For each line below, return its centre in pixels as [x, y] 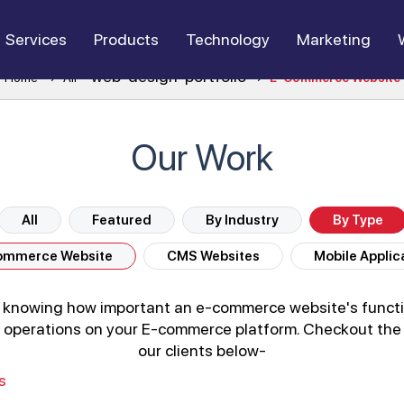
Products [126, 39]
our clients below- [202, 350]
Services [36, 39]
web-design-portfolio [168, 76]
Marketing [334, 39]
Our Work [202, 158]
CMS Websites [213, 256]
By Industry [242, 220]
